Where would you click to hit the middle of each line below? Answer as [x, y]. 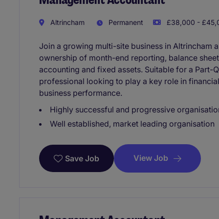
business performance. [81, 93]
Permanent [125, 22]
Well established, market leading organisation [132, 123]
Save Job [82, 158]
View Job [151, 158]
